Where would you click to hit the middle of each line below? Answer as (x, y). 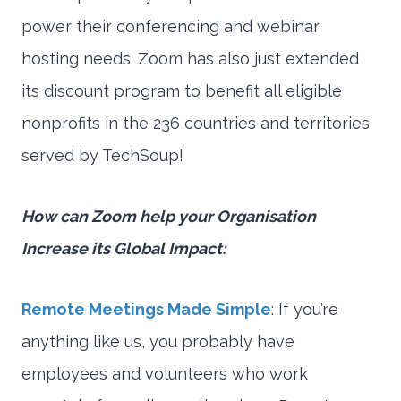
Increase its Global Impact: (124, 249)
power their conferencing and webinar (171, 27)
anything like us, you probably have (158, 342)
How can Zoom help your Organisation (169, 217)
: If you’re (305, 310)
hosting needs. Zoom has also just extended (190, 59)
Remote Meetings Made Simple (146, 310)
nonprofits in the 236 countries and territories (196, 124)
